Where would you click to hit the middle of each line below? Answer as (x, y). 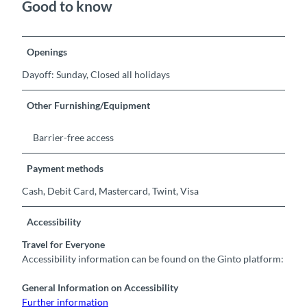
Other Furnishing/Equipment (89, 106)
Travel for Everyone (63, 245)
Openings (47, 52)
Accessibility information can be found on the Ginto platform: (153, 259)
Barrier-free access (73, 138)
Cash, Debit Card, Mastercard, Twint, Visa (110, 191)
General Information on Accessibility (100, 288)
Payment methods (65, 169)
